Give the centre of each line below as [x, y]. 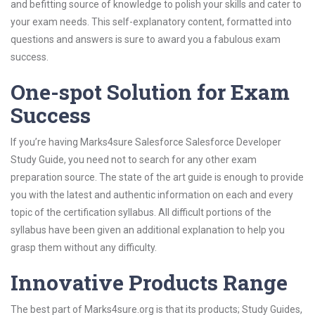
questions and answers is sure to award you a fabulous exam [146, 39]
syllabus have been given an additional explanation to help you [148, 230]
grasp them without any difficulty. [84, 247]
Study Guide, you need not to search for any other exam [134, 160]
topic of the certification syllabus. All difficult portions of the [141, 212]
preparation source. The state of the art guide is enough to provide [157, 177]
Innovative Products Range [149, 282]
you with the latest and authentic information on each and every [152, 195]
